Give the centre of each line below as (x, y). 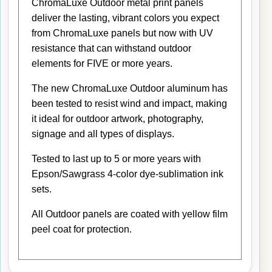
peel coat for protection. (82, 229)
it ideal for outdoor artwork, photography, (117, 118)
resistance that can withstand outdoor (111, 48)
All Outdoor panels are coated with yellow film (130, 214)
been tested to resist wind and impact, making (129, 103)
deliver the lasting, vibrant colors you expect (125, 18)
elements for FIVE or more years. (102, 63)
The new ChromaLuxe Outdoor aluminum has (130, 88)
